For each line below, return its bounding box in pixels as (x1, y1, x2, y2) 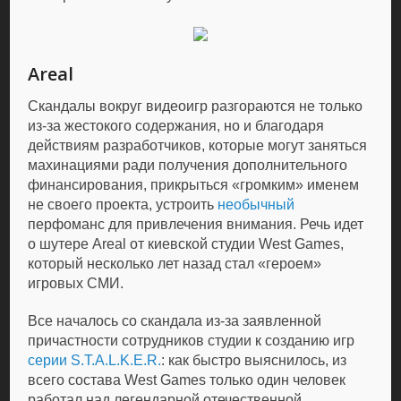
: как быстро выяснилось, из (161, 353, 347, 368)
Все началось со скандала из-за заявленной (28, 313, 322, 328)
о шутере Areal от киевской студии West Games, (28, 236, 345, 252)
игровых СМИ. (28, 276, 124, 291)
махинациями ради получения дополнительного (28, 158, 348, 173)
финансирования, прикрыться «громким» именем (28, 177, 360, 192)
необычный (218, 197, 295, 212)
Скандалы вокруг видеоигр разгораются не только (28, 98, 363, 114)
